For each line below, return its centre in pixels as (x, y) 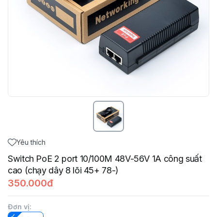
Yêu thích (31, 142)
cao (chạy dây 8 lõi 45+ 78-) (63, 170)
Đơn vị (19, 207)
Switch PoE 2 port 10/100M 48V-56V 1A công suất (105, 159)
